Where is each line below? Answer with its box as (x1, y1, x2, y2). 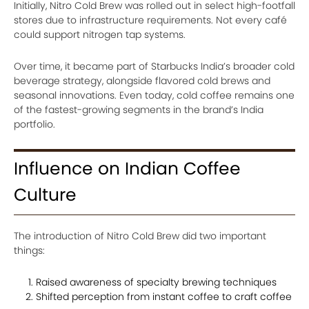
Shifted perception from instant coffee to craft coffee (36, 290, 292, 304)
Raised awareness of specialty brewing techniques (36, 275, 277, 290)
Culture (14, 183, 77, 208)
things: (14, 243, 45, 258)
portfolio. (14, 117, 55, 132)
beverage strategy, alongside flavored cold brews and (14, 74, 270, 88)
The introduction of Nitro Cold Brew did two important (14, 229, 266, 243)
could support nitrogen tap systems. (14, 28, 186, 42)
